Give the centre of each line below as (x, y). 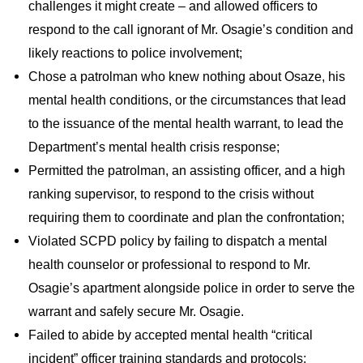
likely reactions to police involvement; (135, 53)
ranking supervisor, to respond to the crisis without (171, 194)
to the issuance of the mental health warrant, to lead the (186, 124)
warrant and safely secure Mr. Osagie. (136, 312)
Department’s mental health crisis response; (154, 147)
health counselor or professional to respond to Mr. (169, 265)
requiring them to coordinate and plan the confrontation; (186, 218)
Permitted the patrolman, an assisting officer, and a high (186, 171)
